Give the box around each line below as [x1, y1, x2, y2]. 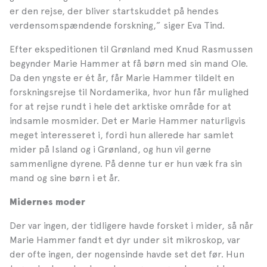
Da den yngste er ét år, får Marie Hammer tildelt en [10, 72, 234, 83]
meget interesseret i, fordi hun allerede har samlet [10, 129, 234, 141]
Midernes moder [10, 197, 85, 207]
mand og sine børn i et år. [10, 172, 120, 184]
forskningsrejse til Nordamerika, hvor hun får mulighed [10, 86, 249, 98]
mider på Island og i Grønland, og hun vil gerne [10, 143, 211, 155]
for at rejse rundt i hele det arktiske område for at [10, 100, 231, 112]
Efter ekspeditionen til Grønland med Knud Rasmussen [10, 43, 253, 55]
